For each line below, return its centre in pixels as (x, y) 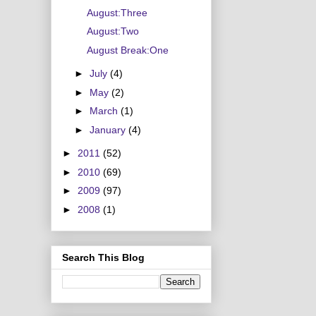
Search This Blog (103, 258)
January (109, 129)
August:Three (117, 12)
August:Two (113, 31)
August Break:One (127, 50)
